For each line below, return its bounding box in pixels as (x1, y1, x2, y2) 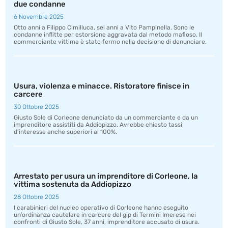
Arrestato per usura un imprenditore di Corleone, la (14, 172, 198, 181)
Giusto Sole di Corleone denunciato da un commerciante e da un (14, 114, 198, 121)
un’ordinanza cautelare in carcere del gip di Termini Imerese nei (14, 211, 196, 218)
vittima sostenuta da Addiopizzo (14, 180, 132, 189)
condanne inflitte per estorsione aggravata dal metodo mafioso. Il (14, 31, 203, 38)
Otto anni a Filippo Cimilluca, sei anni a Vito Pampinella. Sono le (14, 24, 195, 31)
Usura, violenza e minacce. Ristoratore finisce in (14, 81, 190, 91)
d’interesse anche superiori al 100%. (14, 128, 118, 135)
